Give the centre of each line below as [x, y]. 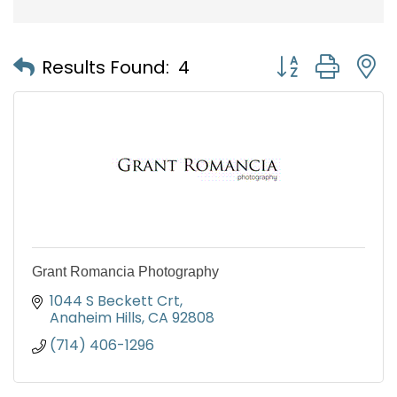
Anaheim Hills [96, 318]
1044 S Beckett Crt [115, 301]
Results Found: [105, 67]
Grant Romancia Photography [125, 272]
